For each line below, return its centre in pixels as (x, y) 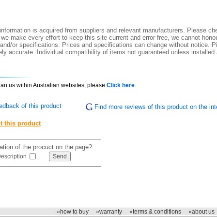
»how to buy (73, 212)
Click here (120, 85)
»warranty (109, 212)
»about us (201, 212)
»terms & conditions (155, 212)
